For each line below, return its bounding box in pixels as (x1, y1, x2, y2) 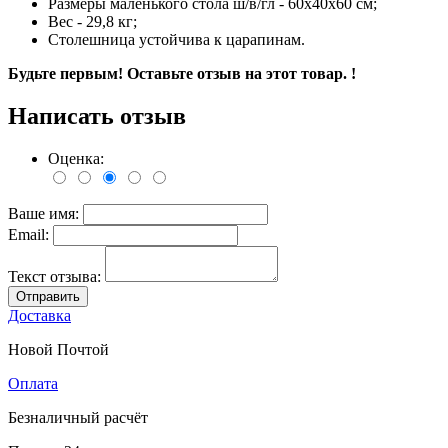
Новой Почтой (8, 341, 109, 359)
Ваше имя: (8, 205, 83, 223)
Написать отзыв (8, 103, 186, 130)
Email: (8, 226, 53, 244)
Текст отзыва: (8, 268, 105, 286)
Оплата (8, 375, 58, 393)
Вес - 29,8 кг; (48, 13, 137, 31)
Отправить (16, 289, 80, 305)
